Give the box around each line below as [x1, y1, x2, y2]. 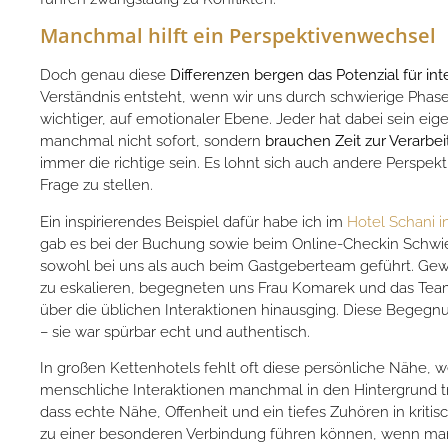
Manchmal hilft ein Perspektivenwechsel [40, 22, 436, 50]
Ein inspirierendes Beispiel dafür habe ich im [40, 212, 347, 231]
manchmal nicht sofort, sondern [40, 132, 265, 151]
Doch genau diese [40, 66, 170, 85]
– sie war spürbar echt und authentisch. [40, 322, 314, 341]
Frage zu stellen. [40, 176, 157, 195]
